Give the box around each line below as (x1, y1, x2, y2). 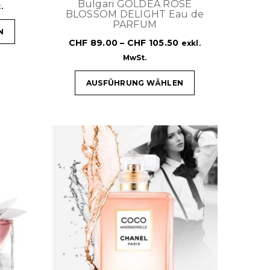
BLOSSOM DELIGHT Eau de (65, 8, 204, 20)
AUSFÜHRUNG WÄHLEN (86, 78, 184, 87)
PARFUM (112, 18, 157, 30)
